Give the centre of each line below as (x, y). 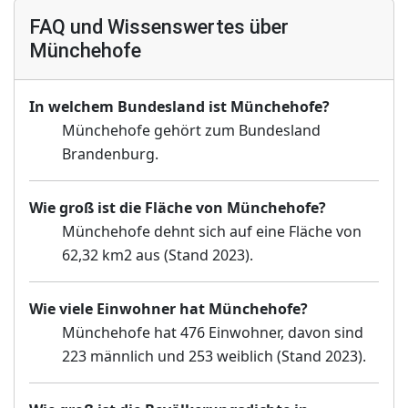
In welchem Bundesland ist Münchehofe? (179, 106)
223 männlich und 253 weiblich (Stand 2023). (214, 356)
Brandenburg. (110, 153)
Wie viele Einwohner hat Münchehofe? (168, 308)
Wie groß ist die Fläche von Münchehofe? (178, 207)
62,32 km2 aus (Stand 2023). (158, 255)
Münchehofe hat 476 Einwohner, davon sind (213, 332)
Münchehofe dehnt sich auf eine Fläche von (212, 231)
